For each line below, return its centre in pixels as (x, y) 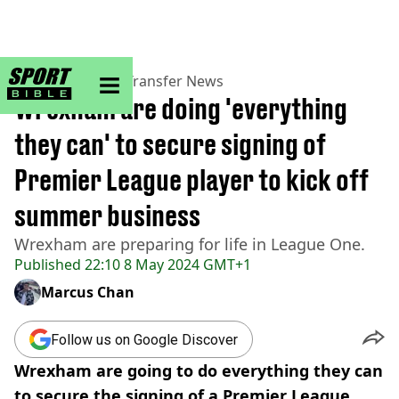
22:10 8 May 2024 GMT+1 (166, 265)
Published (48, 265)
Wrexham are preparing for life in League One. (190, 244)
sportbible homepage (129, 74)
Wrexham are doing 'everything (181, 109)
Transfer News (175, 81)
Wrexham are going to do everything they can (199, 370)
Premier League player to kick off (191, 180)
